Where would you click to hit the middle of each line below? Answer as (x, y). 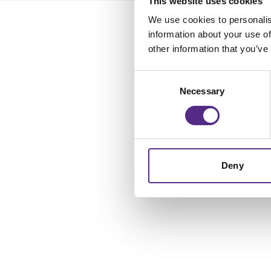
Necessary (202, 91)
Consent (151, 77)
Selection (152, 91)
